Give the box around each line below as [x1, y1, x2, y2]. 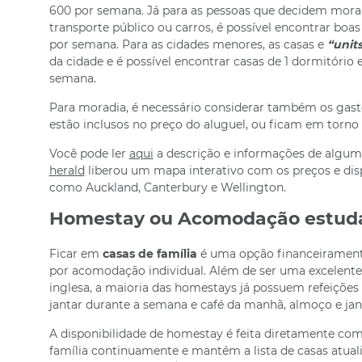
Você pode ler [48, 146, 129, 161]
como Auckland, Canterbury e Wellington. [48, 180, 286, 195]
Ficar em [48, 246, 103, 261]
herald [48, 163, 85, 178]
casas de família [102, 246, 197, 261]
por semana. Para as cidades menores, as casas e [48, 37, 327, 52]
